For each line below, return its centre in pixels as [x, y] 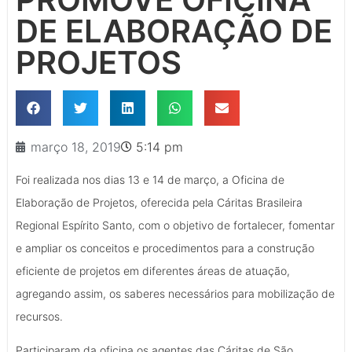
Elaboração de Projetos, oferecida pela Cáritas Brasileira [159, 202]
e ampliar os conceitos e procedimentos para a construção [165, 247]
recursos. [39, 316]
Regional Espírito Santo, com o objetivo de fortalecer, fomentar [175, 225]
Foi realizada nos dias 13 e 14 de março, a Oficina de [150, 179]
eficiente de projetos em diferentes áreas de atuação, [153, 270]
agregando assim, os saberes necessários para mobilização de [175, 293]
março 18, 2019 [76, 147]
